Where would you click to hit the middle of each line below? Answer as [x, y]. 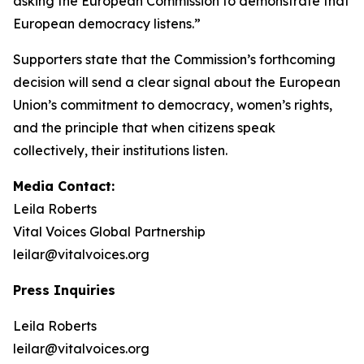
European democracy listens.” [107, 24]
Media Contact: [64, 186]
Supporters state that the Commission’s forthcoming [174, 59]
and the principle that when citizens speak [144, 128]
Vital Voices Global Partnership [109, 232]
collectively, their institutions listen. [120, 150]
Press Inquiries [64, 290]
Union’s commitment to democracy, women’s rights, [173, 105]
